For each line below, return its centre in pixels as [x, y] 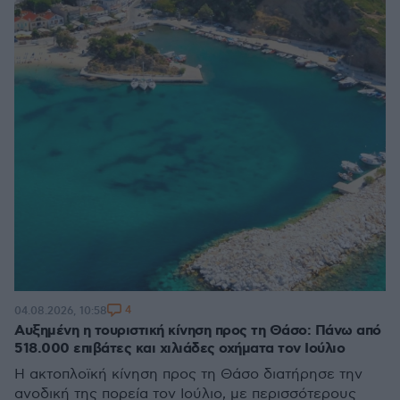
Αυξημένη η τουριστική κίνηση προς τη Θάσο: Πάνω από [198, 331]
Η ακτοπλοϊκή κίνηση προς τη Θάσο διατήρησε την [188, 375]
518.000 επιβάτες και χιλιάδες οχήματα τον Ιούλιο [179, 349]
